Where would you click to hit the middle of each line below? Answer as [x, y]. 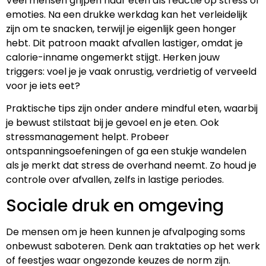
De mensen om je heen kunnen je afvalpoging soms [126, 232]
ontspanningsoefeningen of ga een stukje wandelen [126, 151]
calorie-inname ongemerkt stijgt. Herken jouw [113, 58]
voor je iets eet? [43, 86]
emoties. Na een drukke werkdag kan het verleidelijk [127, 15]
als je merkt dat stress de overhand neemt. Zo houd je [131, 166]
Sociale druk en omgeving [115, 205]
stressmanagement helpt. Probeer [88, 137]
